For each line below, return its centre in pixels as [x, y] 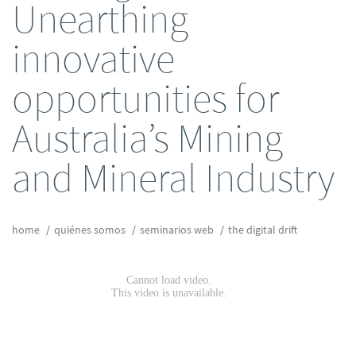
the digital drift [263, 230]
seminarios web [177, 230]
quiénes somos [90, 230]
